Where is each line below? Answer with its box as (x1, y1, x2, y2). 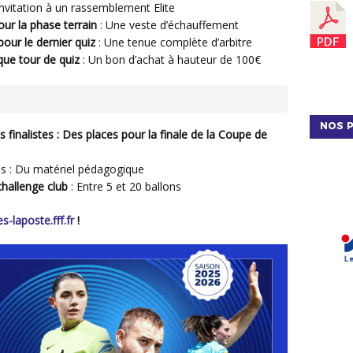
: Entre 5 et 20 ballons (68, 179, 181, 195)
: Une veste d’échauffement (97, 17, 239, 32)
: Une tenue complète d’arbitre (95, 34, 252, 50)
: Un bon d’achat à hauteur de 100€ (80, 51, 261, 67)
